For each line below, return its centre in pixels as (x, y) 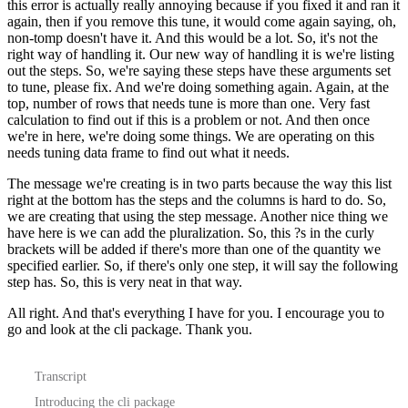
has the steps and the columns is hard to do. (240, 199)
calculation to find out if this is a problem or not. (145, 119)
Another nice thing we (324, 216)
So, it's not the (337, 37)
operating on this (326, 136)
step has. (32, 281)
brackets (31, 249)
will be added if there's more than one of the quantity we (219, 249)
